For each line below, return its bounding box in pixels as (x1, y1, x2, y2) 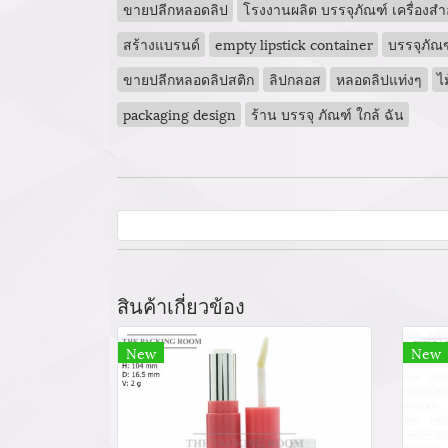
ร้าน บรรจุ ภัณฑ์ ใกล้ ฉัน (250, 103, 404, 125)
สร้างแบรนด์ (122, 33, 200, 55)
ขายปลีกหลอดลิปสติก (122, 68, 254, 90)
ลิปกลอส (268, 68, 321, 90)
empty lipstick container (214, 33, 373, 55)
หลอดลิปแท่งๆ (335, 68, 422, 90)
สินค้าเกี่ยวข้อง (117, 294, 245, 319)
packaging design (122, 103, 236, 125)
